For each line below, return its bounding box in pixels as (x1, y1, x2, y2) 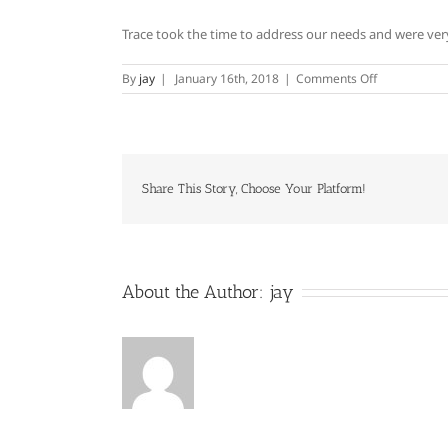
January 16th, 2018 (175, 69, 279, 87)
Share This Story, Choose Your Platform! (142, 180, 366, 196)
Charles (376, 86, 419, 104)
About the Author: (122, 280, 269, 303)
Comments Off (296, 69, 377, 87)
